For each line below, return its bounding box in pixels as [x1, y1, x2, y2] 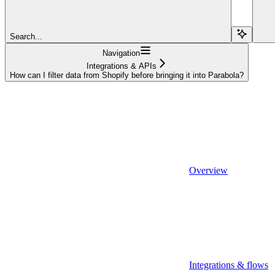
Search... [10, 31, 42, 41]
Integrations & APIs [86, 61, 157, 71]
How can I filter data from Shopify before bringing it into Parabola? [10, 70, 244, 80]
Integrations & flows [189, 259, 268, 270]
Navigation [103, 48, 140, 58]
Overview [189, 165, 228, 176]
